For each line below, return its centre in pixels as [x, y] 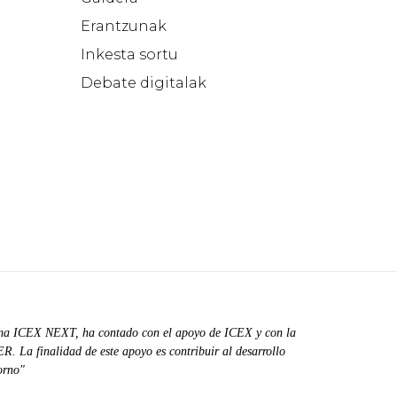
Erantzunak [123, 26]
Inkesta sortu [129, 54]
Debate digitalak [143, 83]
